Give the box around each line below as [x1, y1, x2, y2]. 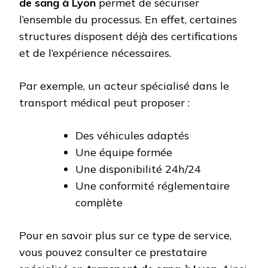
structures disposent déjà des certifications [19, 29, 237, 44]
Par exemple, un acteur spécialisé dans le [19, 79, 229, 93]
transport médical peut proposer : [19, 96, 190, 110]
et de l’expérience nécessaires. [19, 46, 171, 60]
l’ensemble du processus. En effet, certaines [19, 13, 237, 27]
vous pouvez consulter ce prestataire [19, 245, 207, 260]
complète [75, 196, 123, 210]
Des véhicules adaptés [75, 129, 189, 143]
